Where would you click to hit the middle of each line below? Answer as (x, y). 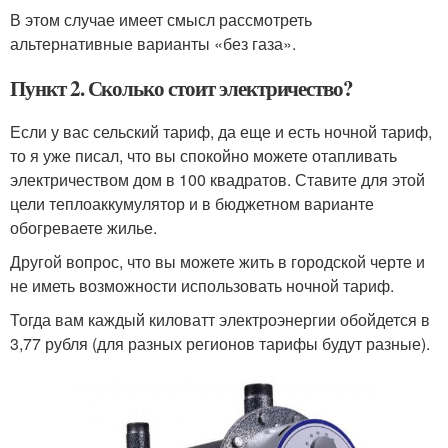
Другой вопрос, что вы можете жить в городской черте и (217, 262)
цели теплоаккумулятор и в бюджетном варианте (192, 204)
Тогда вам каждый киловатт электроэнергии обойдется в (220, 320)
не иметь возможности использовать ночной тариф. (202, 286)
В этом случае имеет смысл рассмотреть (161, 20)
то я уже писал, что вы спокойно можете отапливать (203, 156)
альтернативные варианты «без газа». (153, 44)
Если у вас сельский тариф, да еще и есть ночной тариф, (221, 132)
